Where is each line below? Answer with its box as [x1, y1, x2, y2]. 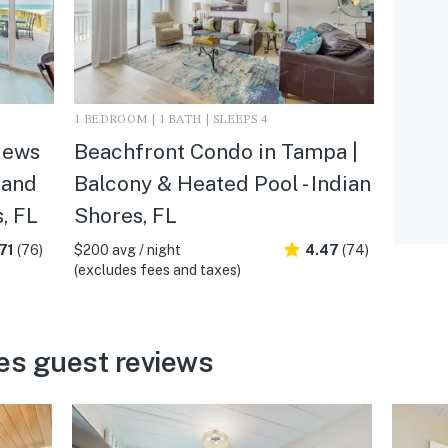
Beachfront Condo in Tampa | [73, 138, 358, 164]
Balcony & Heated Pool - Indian [73, 170, 371, 196]
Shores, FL [73, 202, 177, 228]
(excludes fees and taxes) [73, 261, 241, 278]
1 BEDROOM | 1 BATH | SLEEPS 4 [73, 113, 268, 126]
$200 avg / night [73, 241, 181, 258]
